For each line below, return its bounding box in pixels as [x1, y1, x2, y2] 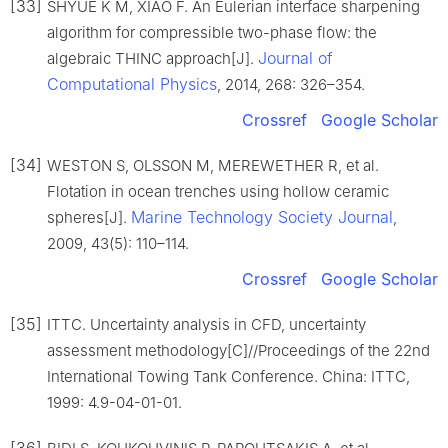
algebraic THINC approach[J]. [47, 49, 258, 69]
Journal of [258, 48, 333, 69]
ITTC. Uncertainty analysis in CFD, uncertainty [47, 315, 366, 335]
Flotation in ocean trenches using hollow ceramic [47, 182, 389, 202]
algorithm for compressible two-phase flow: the [47, 23, 377, 43]
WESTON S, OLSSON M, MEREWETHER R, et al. [47, 156, 379, 176]
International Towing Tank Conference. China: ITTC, [47, 367, 410, 387]
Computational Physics [47, 74, 217, 95]
